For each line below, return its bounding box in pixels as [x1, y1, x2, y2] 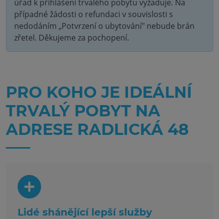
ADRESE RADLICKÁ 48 [6, 120, 189, 139]
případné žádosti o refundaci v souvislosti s [14, 9, 173, 20]
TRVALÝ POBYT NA [6, 101, 160, 120]
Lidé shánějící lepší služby [18, 206, 152, 218]
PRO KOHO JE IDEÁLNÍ [6, 83, 192, 102]
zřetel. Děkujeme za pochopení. [14, 32, 129, 43]
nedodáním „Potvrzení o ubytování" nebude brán [14, 21, 195, 31]
